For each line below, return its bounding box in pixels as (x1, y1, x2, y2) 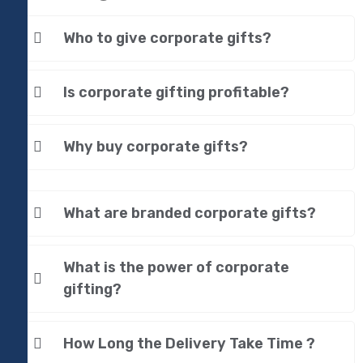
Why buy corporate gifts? (63, 138, 248, 156)
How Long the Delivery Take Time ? (63, 335, 315, 353)
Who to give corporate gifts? (63, 29, 271, 48)
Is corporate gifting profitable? (63, 83, 289, 102)
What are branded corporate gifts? (63, 204, 316, 223)
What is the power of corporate (63, 258, 289, 277)
